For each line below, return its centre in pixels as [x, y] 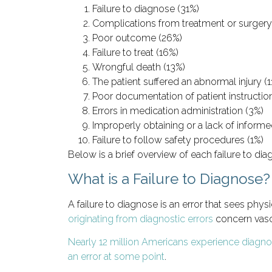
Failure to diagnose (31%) [146, 8]
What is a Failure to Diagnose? [169, 179]
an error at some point [116, 257]
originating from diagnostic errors [141, 219]
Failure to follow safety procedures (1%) [178, 140]
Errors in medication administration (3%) [178, 110]
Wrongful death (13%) [139, 67]
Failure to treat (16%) [135, 52]
